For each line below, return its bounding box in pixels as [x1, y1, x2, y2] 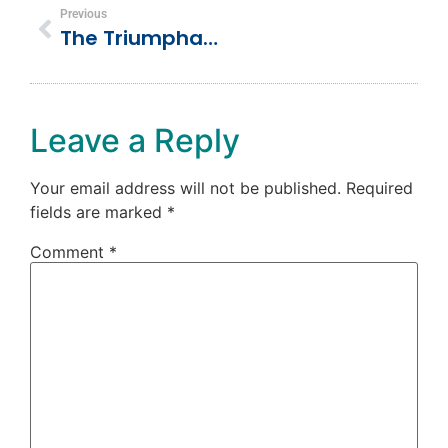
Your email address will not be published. [30, 178, 341, 199]
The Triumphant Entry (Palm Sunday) [203, 24, 218, 53]
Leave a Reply [30, 121, 240, 161]
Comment [30, 242, 109, 263]
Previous [60, 7, 107, 22]
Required [346, 178, 413, 199]
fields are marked [30, 202, 167, 223]
